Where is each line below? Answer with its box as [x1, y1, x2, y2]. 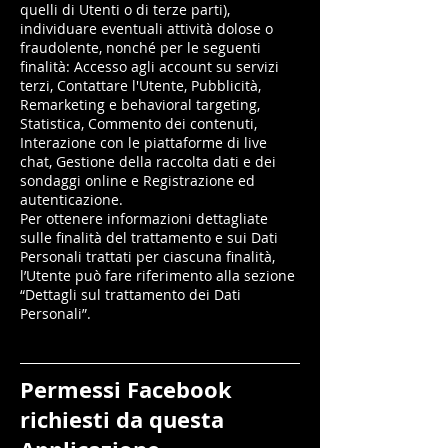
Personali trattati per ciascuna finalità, [20, 247, 275, 266]
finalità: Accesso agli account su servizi [20, 57, 279, 76]
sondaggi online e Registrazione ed [20, 171, 255, 190]
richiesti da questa [20, 404, 224, 435]
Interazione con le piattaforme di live [20, 133, 267, 152]
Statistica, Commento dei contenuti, [20, 114, 257, 133]
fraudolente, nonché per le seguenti [20, 38, 261, 57]
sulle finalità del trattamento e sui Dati [20, 228, 278, 247]
